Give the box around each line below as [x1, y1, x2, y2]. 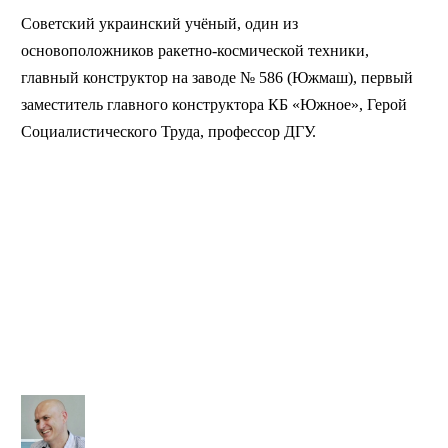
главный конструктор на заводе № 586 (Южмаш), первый [21, 67, 414, 87]
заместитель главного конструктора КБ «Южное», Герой [21, 94, 408, 114]
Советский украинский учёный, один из [21, 13, 299, 33]
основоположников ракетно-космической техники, [21, 40, 370, 60]
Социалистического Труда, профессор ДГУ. [21, 121, 317, 141]
